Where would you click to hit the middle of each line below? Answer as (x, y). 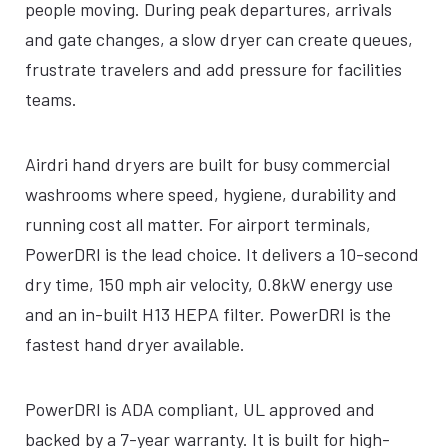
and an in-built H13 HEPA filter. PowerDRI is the (208, 314)
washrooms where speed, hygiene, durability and (211, 194)
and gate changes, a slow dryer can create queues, (219, 39)
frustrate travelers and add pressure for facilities (213, 69)
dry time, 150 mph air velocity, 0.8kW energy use (209, 284)
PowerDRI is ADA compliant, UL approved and (200, 409)
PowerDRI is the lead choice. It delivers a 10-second (222, 254)
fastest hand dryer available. (135, 344)
